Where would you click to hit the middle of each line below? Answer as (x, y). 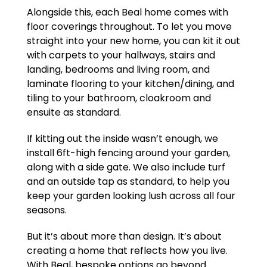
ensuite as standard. (74, 113)
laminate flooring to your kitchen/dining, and (130, 84)
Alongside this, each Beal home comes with (127, 13)
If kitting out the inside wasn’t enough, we (122, 139)
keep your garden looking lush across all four (131, 196)
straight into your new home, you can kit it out (133, 41)
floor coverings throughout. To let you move (129, 27)
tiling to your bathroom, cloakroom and (119, 98)
